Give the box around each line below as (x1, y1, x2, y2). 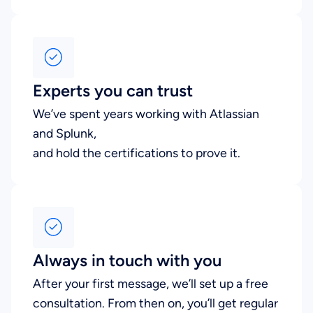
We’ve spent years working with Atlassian (33, 105, 260, 121)
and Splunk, (33, 125, 97, 140)
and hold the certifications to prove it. (33, 145, 241, 160)
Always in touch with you (33, 250, 222, 270)
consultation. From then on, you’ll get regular (33, 295, 279, 310)
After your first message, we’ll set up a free (33, 275, 269, 291)
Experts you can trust (33, 80, 194, 101)
